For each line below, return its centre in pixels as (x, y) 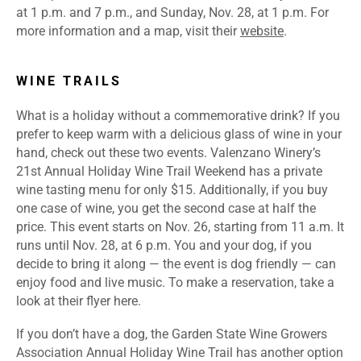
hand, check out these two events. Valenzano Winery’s (168, 153)
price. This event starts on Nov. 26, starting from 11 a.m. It (180, 227)
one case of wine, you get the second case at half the (166, 209)
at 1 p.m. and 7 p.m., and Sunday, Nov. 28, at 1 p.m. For (172, 13)
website (262, 31)
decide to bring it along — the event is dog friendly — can (176, 264)
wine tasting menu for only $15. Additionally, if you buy (172, 190)
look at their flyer (65, 301)
